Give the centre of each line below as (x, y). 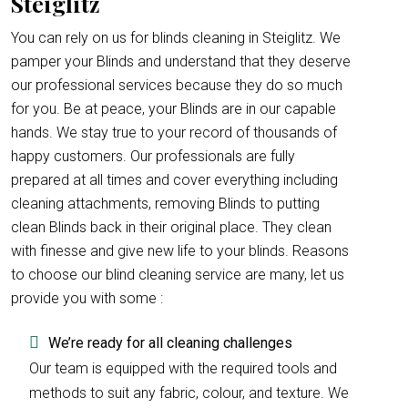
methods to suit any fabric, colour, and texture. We (189, 393)
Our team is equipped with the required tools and (183, 368)
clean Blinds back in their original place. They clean (171, 227)
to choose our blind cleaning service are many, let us (178, 275)
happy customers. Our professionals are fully (153, 156)
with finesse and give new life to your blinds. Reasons (180, 251)
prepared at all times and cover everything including (174, 180)
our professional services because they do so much (177, 85)
